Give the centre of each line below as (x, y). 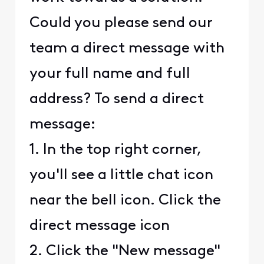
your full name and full (110, 74)
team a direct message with (127, 49)
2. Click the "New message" (125, 252)
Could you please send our (121, 24)
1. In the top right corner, (115, 150)
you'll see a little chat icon (121, 176)
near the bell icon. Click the (125, 201)
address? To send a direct (116, 100)
